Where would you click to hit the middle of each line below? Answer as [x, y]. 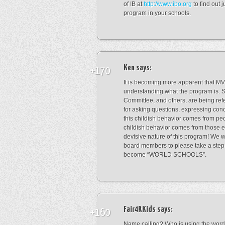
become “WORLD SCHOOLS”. [165, 155]
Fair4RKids [140, 210]
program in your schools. [157, 13]
